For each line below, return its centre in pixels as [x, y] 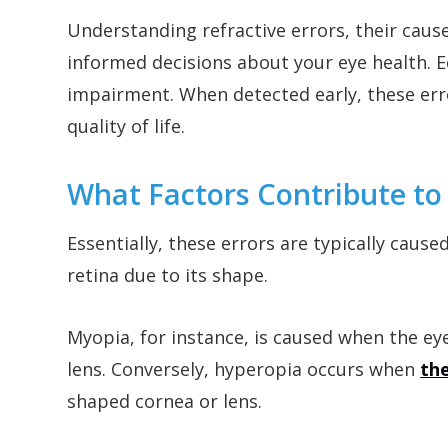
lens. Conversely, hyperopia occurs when [244, 369]
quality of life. [126, 125]
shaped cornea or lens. [165, 401]
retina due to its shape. [168, 275]
